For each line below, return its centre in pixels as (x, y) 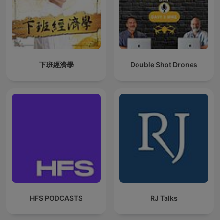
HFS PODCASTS (56, 198)
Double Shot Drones (164, 65)
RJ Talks (164, 198)
